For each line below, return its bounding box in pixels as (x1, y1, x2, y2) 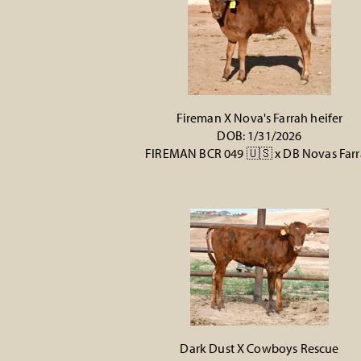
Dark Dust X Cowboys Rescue (180, 340, 339, 356)
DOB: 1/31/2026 (217, 127, 302, 143)
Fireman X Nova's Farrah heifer (176, 110, 343, 126)
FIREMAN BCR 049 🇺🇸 (145, 145, 272, 161)
